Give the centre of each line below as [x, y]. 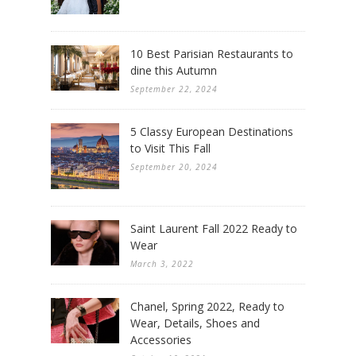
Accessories [161, 339]
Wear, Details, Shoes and [195, 323]
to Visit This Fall [170, 148]
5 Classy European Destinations [212, 131]
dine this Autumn [174, 70]
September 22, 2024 [174, 89]
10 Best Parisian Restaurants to [212, 53]
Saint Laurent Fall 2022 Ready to [214, 228]
